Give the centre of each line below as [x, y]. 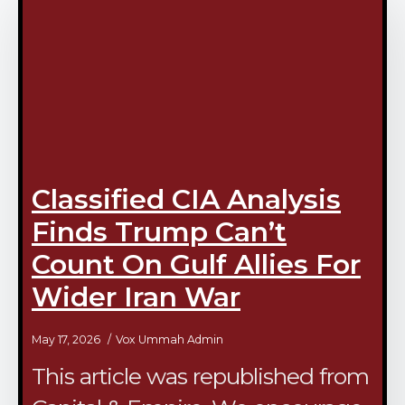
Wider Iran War [136, 297]
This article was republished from [200, 377]
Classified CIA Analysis [186, 200]
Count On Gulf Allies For [196, 265]
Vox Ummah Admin [170, 340]
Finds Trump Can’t [159, 232]
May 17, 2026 [67, 340]
